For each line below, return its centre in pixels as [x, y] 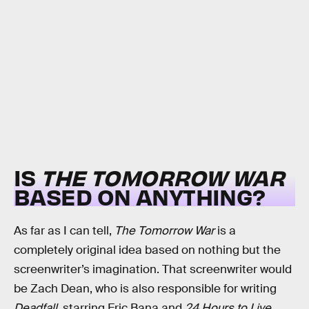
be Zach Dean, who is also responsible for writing [145, 289]
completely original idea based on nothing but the [147, 250]
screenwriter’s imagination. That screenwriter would [153, 270]
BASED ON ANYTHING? [140, 197]
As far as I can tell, [64, 231]
